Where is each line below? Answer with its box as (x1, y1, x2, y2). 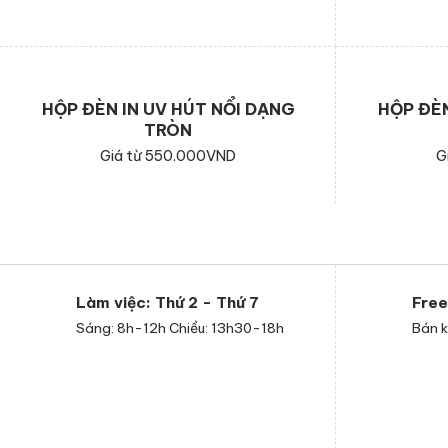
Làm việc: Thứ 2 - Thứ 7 (76, 293, 259, 313)
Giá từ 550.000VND (100, 146, 236, 165)
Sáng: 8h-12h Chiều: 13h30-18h (76, 319, 284, 338)
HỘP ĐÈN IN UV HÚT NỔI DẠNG (41, 99, 295, 120)
